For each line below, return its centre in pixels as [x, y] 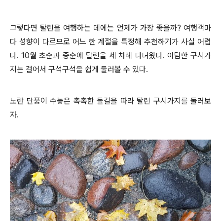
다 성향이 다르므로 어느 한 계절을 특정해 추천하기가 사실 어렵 [110, 42]
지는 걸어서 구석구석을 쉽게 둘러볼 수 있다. [81, 69]
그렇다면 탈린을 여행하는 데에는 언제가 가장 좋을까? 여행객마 [110, 28]
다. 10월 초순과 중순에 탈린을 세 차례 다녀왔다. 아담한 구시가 [110, 55]
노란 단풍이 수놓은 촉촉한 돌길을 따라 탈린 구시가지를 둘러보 [110, 101]
